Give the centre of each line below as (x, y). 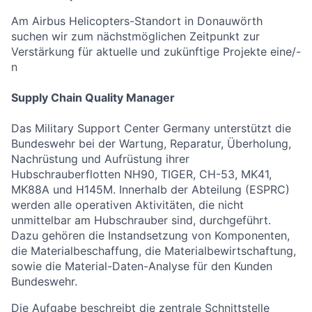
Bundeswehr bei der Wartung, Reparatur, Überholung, (151, 143)
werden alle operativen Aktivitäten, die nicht (127, 205)
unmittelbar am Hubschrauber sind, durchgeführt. (141, 220)
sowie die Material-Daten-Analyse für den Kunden (142, 266)
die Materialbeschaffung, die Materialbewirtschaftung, (154, 251)
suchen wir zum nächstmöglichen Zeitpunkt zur (135, 36)
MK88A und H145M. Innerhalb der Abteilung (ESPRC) (150, 189)
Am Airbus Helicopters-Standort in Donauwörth (137, 21)
